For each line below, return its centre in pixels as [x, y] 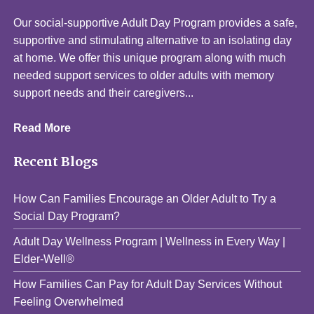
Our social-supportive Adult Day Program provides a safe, [156, 22]
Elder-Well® [44, 259]
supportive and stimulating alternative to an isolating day [153, 40]
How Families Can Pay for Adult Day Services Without [148, 284]
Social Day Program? [67, 216]
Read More [42, 128]
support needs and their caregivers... [104, 93]
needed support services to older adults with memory [144, 75]
